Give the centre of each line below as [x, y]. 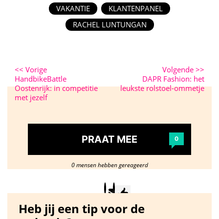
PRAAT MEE [109, 139]
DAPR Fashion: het [173, 79]
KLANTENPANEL [136, 8]
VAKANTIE [73, 8]
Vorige [35, 69]
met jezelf [31, 97]
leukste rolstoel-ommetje [162, 88]
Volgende [179, 69]
